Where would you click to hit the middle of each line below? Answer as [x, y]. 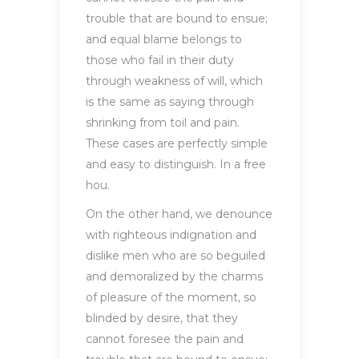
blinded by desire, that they [162, 319]
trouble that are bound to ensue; [177, 19]
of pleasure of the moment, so [171, 298]
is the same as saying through [170, 102]
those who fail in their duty [160, 61]
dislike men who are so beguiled [175, 256]
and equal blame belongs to [164, 40]
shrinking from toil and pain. [163, 123]
